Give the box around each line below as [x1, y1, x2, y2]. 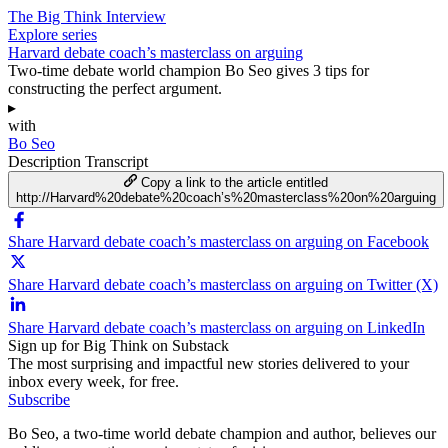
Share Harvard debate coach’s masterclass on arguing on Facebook [8, 232, 429, 250]
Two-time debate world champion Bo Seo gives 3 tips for [8, 61, 369, 79]
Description [8, 152, 85, 170]
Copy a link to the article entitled [141, 174, 329, 190]
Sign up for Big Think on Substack [8, 336, 229, 354]
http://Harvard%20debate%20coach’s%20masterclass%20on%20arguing [16, 189, 436, 205]
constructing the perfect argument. [8, 79, 222, 97]
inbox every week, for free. [8, 372, 179, 390]
